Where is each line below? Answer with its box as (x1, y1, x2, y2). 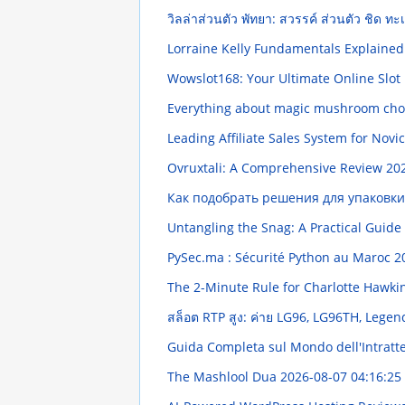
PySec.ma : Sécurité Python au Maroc (166, 249, 394, 267)
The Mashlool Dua (166, 368, 280, 386)
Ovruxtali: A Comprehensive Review (166, 159, 386, 177)
